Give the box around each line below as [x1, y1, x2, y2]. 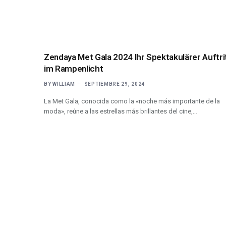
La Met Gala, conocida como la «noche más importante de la [44, 97, 220, 105]
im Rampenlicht [44, 63, 103, 74]
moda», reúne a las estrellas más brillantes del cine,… [44, 107, 197, 115]
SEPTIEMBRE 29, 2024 [84, 81, 145, 87]
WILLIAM [52, 81, 76, 87]
